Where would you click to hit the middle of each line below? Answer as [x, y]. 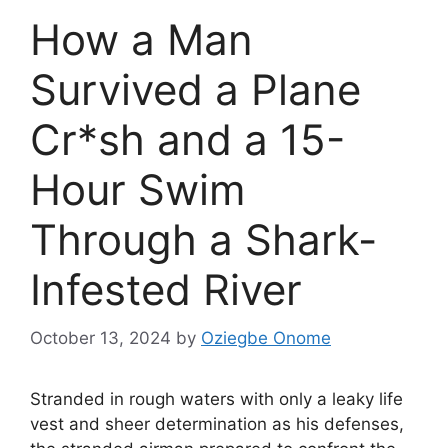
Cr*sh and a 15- [187, 139]
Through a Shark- [203, 239]
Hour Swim [138, 189]
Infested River [166, 289]
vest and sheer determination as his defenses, [217, 424]
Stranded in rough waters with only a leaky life [216, 399]
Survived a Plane [195, 89]
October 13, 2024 [100, 338]
